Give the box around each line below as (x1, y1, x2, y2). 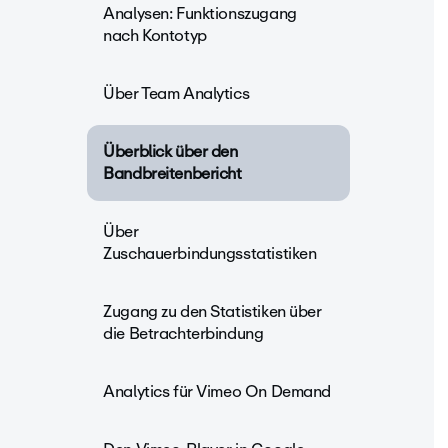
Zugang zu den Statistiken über (103, 298, 322, 325)
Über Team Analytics (103, 80, 250, 107)
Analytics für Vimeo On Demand (103, 378, 332, 405)
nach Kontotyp (103, 22, 207, 49)
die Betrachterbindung (103, 320, 264, 347)
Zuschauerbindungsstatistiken (103, 240, 317, 267)
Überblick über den (103, 138, 238, 165)
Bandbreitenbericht (103, 160, 242, 187)
